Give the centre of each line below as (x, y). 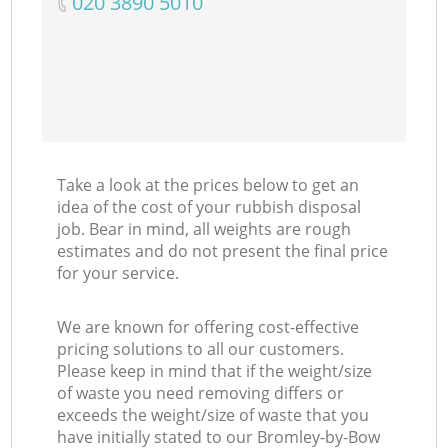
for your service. (118, 273)
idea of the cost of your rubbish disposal (209, 207)
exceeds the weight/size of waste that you (213, 415)
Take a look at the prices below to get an (208, 185)
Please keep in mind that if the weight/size (215, 371)
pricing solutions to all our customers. (201, 349)
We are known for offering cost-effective (208, 327)
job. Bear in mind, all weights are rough (204, 229)
